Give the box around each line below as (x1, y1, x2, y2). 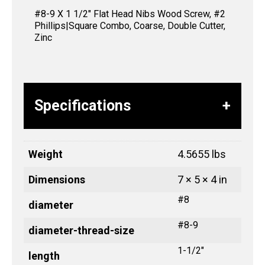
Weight (28, 148, 63, 161)
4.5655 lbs (177, 148, 226, 161)
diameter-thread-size (28, 224, 134, 237)
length (28, 250, 60, 263)
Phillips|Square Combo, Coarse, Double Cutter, (34, 20, 225, 32)
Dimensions (28, 173, 85, 186)
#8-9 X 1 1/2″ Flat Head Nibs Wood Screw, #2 (34, 8, 225, 20)
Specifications (34, 97, 131, 115)
